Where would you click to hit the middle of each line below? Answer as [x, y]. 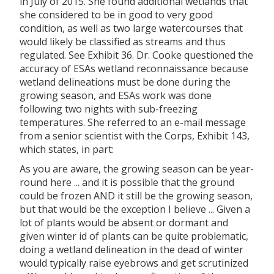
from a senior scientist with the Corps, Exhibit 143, [135, 135]
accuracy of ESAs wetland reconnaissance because [134, 68]
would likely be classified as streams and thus [123, 41]
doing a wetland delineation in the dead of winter [131, 249]
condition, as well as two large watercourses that [131, 28]
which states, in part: [67, 149]
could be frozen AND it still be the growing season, [136, 195]
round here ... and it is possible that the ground [127, 182]
